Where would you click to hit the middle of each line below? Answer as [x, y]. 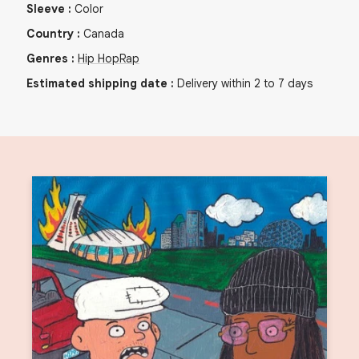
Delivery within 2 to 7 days [245, 84]
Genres [47, 59]
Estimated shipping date [97, 84]
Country [50, 34]
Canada [104, 34]
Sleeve [46, 9]
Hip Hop [99, 59]
